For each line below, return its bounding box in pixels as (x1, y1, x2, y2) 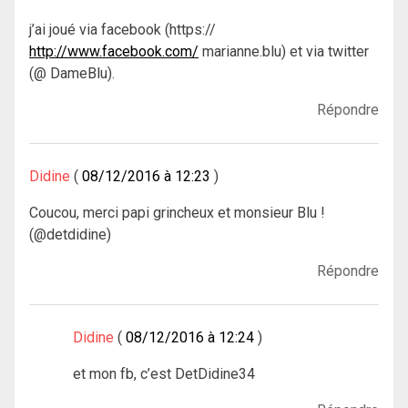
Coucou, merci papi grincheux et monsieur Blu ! (29, 203, 325, 221)
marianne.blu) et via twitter (199, 42, 369, 60)
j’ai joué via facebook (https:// (29, 20, 216, 38)
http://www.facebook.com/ (29, 42, 199, 60)
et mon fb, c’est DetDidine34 (73, 364, 255, 382)
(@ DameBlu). (29, 64, 115, 82)
